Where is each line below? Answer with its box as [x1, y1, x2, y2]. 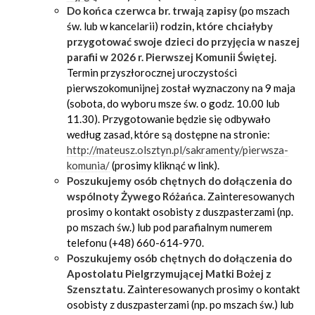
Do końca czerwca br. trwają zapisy [67, 4, 237, 17]
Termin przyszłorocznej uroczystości [67, 66, 237, 79]
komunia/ [67, 159, 110, 172]
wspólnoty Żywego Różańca [67, 190, 203, 202]
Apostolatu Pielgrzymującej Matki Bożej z [67, 267, 271, 280]
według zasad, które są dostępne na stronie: [67, 128, 270, 141]
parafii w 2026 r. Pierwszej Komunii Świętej [67, 51, 274, 63]
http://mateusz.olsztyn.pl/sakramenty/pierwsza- [67, 143, 288, 156]
